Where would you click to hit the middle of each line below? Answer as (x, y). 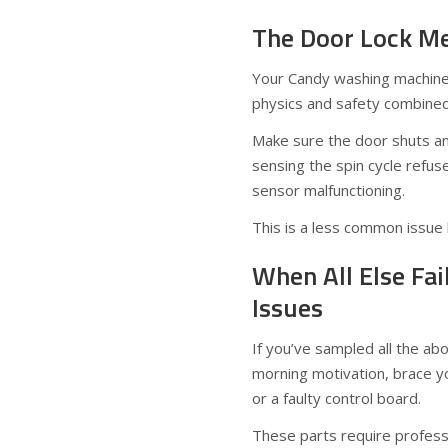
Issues (287, 307)
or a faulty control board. (336, 398)
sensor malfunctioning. (328, 190)
